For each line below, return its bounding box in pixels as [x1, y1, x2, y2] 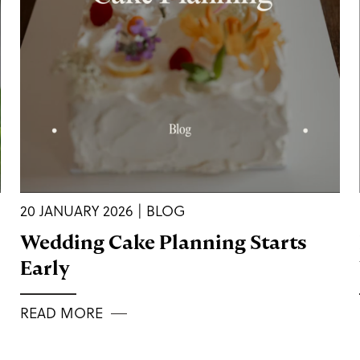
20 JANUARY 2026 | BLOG [19, 201, 186, 222]
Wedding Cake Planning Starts [19, 230, 307, 256]
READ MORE [19, 303, 103, 324]
